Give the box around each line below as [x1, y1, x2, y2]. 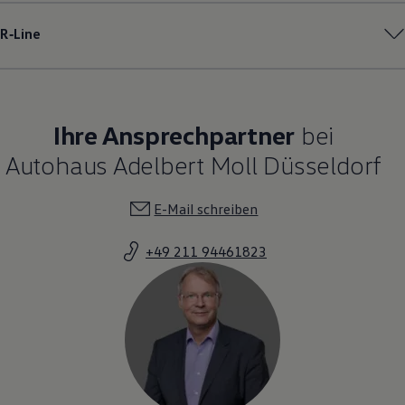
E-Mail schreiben [154, 199, 259, 218]
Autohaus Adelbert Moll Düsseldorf [5, 148, 382, 180]
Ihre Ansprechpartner [52, 118, 296, 150]
